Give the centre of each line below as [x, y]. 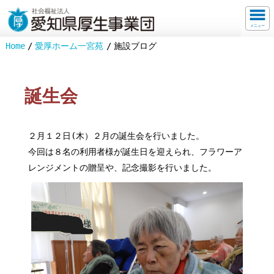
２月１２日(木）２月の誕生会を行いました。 [117, 135]
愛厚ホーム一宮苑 [69, 46]
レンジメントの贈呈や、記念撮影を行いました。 [123, 167]
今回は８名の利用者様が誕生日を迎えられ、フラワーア [135, 151]
